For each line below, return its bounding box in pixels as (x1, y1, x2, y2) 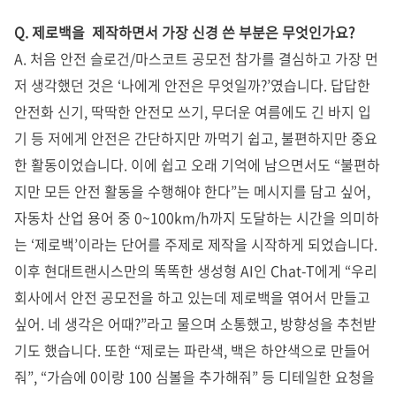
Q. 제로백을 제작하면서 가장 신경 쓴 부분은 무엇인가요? (14, 21, 354, 43)
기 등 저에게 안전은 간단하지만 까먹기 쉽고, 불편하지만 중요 (14, 127, 377, 149)
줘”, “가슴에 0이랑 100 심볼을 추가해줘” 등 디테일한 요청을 (14, 366, 375, 388)
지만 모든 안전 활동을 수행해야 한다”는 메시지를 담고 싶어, (14, 180, 370, 202)
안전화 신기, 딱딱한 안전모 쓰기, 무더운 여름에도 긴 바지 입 (14, 101, 371, 123)
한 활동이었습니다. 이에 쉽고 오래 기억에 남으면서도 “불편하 (14, 154, 380, 176)
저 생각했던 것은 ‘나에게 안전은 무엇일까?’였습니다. (14, 74, 331, 96)
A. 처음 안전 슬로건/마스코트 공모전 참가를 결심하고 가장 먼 (14, 48, 378, 70)
